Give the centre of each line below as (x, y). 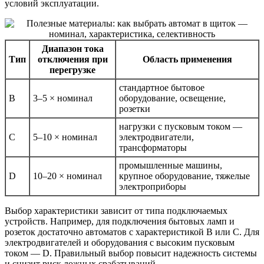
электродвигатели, (156, 137)
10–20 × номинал (67, 176)
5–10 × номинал (65, 137)
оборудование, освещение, (172, 98)
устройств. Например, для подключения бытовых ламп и (120, 221)
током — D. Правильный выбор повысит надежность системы (131, 253)
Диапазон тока (72, 48)
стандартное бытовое (162, 87)
